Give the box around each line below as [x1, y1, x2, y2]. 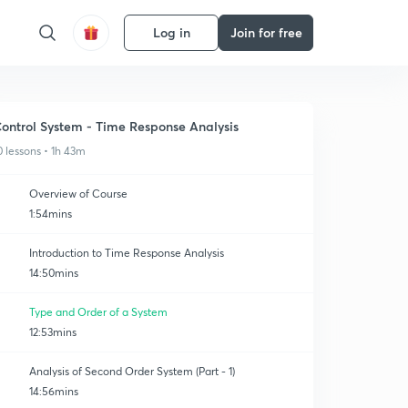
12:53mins [29, 325, 76, 339]
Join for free [229, 24, 302, 41]
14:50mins [29, 266, 78, 280]
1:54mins [29, 207, 72, 220]
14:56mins [29, 384, 78, 398]
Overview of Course [29, 187, 127, 200]
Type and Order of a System [29, 305, 168, 319]
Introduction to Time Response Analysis [29, 246, 224, 260]
